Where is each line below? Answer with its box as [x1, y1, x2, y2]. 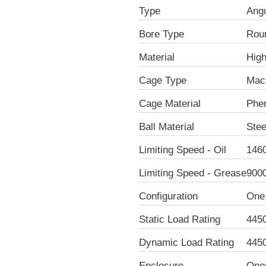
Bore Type [139, 28, 184, 40]
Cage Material [139, 97, 201, 109]
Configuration [139, 190, 198, 202]
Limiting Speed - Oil [139, 144, 226, 156]
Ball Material [139, 121, 194, 132]
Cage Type [139, 74, 186, 86]
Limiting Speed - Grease [139, 167, 246, 179]
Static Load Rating [139, 213, 220, 225]
